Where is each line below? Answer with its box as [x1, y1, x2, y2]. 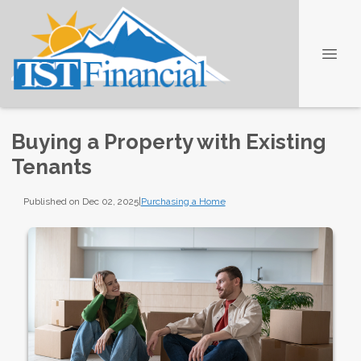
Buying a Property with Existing [11, 130, 326, 154]
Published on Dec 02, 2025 [23, 195, 139, 207]
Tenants [11, 155, 92, 179]
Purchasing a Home [140, 195, 226, 207]
